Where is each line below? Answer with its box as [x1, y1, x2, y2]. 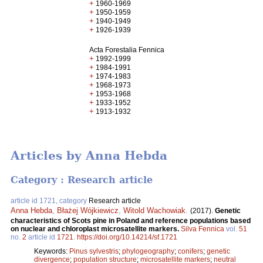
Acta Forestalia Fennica [89, 46, 165, 54]
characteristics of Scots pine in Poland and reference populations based [11, 216, 251, 225]
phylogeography [122, 247, 174, 255]
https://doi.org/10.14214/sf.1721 [77, 232, 177, 241]
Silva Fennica [181, 224, 224, 233]
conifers [178, 247, 203, 255]
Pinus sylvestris [69, 247, 119, 255]
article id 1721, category [11, 196, 89, 205]
